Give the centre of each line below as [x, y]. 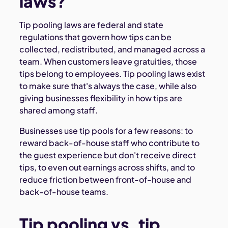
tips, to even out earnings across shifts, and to [107, 167]
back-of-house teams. [64, 192]
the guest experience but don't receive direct [108, 155]
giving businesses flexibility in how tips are [101, 98]
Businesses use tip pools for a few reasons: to [106, 131]
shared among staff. [59, 110]
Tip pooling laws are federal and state [92, 25]
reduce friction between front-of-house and [106, 180]
